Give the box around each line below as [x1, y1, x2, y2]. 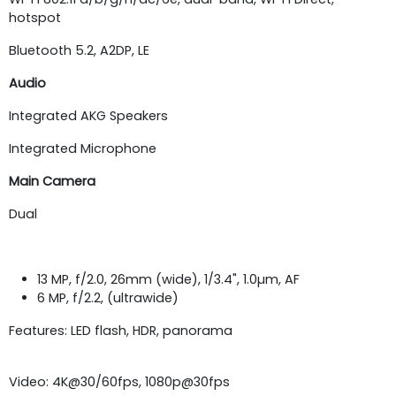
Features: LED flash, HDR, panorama [9, 321, 232, 339]
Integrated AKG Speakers [9, 106, 168, 125]
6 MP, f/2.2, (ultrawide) [37, 288, 179, 307]
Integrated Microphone [9, 139, 156, 157]
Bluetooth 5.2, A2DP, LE [9, 41, 149, 59]
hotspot [9, 8, 61, 27]
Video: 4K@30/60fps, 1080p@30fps [9, 372, 230, 391]
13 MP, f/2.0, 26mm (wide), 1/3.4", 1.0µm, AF [37, 270, 300, 288]
